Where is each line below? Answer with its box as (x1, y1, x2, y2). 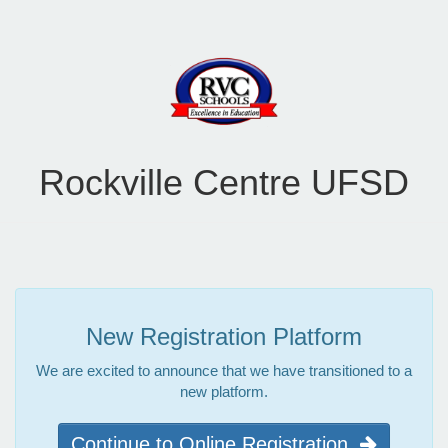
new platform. (180, 382, 268, 400)
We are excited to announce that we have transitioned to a (36, 361, 412, 379)
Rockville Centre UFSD (39, 161, 409, 203)
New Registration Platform (86, 322, 362, 350)
